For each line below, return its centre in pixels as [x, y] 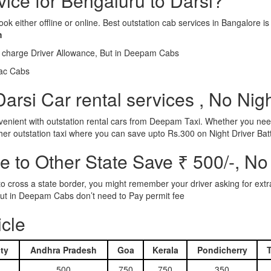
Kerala [165, 250]
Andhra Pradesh [64, 250]
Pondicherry [222, 250]
